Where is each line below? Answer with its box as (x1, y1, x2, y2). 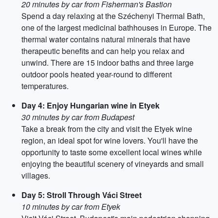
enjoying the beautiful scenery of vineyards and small (21, 158, 204, 169)
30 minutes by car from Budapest (21, 111, 134, 123)
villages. (21, 170, 50, 181)
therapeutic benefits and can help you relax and (21, 45, 184, 56)
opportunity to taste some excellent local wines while (21, 146, 202, 158)
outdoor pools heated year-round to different (21, 69, 172, 80)
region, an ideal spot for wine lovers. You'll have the (21, 135, 198, 146)
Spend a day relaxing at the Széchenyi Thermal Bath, (21, 10, 205, 21)
